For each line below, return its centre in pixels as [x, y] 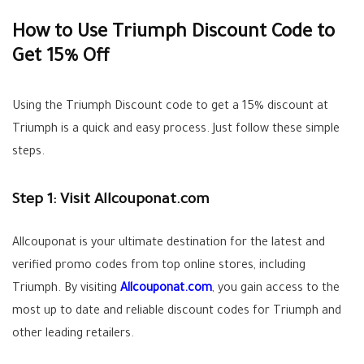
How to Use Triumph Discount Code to [173, 34]
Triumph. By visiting [66, 289]
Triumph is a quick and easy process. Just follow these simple [176, 130]
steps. [28, 153]
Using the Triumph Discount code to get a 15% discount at [170, 107]
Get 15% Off [61, 58]
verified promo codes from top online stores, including [159, 266]
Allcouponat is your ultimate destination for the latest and [169, 244]
